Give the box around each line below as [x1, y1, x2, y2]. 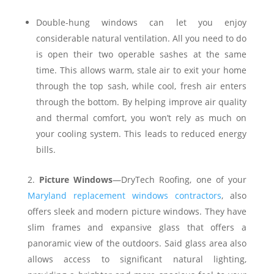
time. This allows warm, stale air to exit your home [35, 64, 247, 76]
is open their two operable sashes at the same [35, 48, 247, 60]
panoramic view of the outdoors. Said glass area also [27, 237, 247, 249]
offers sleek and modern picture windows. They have [27, 206, 247, 217]
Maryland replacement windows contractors [27, 190, 222, 201]
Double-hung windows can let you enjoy [35, 17, 247, 28]
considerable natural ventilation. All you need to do [35, 32, 247, 44]
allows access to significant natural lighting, [27, 253, 247, 265]
